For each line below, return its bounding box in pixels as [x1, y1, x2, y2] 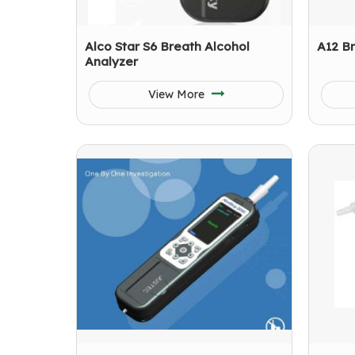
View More [147, 87, 208, 101]
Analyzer [85, 54, 138, 69]
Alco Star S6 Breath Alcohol [85, 39, 250, 54]
